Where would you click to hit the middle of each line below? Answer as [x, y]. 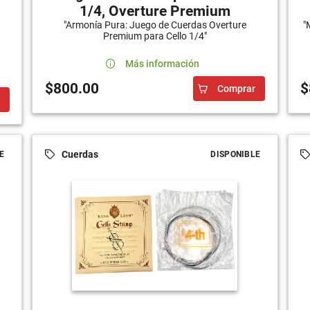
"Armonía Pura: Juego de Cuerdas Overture [155, 25]
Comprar [237, 88]
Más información [162, 63]
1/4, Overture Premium [155, 11]
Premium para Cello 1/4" [155, 36]
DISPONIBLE [236, 154]
